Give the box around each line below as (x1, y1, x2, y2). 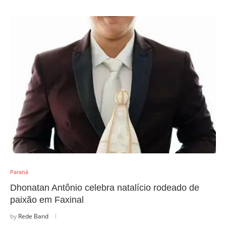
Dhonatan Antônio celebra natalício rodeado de (10, 183, 199, 193)
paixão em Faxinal (10, 195, 84, 205)
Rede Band (18, 212, 48, 220)
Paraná (10, 168, 28, 176)
